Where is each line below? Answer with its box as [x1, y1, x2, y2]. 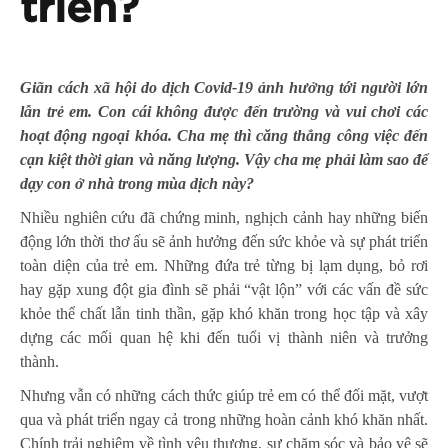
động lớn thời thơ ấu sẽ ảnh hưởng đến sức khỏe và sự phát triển [20, 232, 428, 250]
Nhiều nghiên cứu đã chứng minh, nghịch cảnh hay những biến [20, 208, 428, 226]
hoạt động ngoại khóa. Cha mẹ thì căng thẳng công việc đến [20, 126, 428, 144]
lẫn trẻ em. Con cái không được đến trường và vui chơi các [20, 102, 428, 120]
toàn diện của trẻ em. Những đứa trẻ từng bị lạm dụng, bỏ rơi [20, 256, 428, 274]
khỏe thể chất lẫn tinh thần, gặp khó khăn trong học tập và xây [20, 304, 428, 322]
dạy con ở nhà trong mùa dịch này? [20, 174, 254, 192]
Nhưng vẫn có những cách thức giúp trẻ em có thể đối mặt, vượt [20, 386, 428, 404]
